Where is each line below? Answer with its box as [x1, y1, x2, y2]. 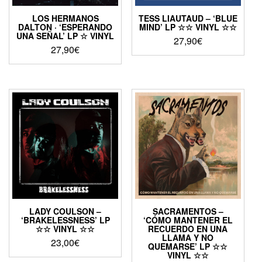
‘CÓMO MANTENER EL [143, 213, 233, 226]
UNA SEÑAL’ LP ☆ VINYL [16, 30, 115, 42]
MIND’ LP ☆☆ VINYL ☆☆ [139, 21, 237, 33]
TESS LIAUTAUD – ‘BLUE [138, 12, 237, 25]
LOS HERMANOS [32, 12, 99, 25]
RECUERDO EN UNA [148, 222, 228, 235]
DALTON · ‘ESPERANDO [18, 21, 113, 33]
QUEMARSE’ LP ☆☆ [148, 240, 228, 252]
